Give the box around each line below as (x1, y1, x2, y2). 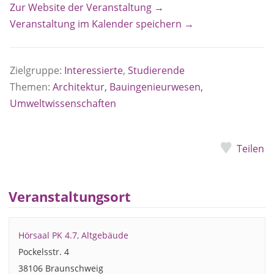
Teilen (237, 142, 264, 156)
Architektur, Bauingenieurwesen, (53, 80, 203, 94)
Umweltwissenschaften (10, 97, 116, 111)
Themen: (10, 80, 53, 94)
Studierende (128, 64, 185, 78)
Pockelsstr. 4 (18, 245, 69, 257)
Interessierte (64, 64, 123, 78)
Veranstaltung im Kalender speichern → (10, 17, 194, 31)
